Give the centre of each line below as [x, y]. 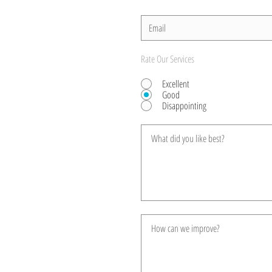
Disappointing [184, 106]
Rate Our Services [168, 59]
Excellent [176, 84]
